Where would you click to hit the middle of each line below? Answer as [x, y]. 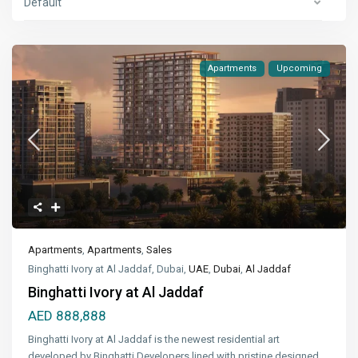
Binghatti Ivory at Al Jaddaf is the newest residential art [154, 340]
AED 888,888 [68, 316]
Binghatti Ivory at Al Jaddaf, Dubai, [109, 269]
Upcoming [299, 69]
